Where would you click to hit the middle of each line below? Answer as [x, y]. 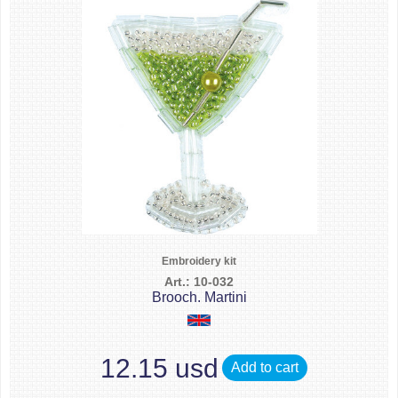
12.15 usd [159, 368]
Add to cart [264, 367]
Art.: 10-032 [199, 282]
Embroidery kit [199, 261]
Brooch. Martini [199, 297]
